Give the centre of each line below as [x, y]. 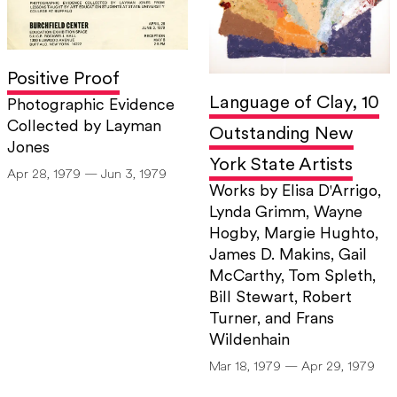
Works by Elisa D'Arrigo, [295, 192]
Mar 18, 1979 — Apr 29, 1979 [292, 368]
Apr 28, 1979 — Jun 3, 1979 [87, 175]
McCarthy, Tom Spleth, [292, 277]
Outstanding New [281, 135]
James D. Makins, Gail [288, 256]
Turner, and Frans [272, 320]
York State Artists [281, 166]
